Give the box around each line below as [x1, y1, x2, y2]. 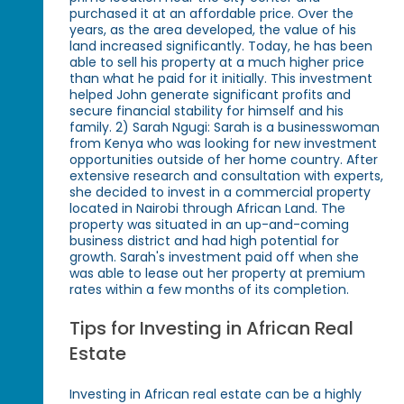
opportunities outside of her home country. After [69, 150, 379, 169]
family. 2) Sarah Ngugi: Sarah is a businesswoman [69, 117, 381, 136]
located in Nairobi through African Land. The [69, 198, 346, 217]
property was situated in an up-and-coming [69, 215, 350, 234]
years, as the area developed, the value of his [69, 20, 357, 39]
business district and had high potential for [69, 231, 340, 250]
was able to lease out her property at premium [69, 263, 366, 282]
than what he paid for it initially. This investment [69, 69, 373, 87]
